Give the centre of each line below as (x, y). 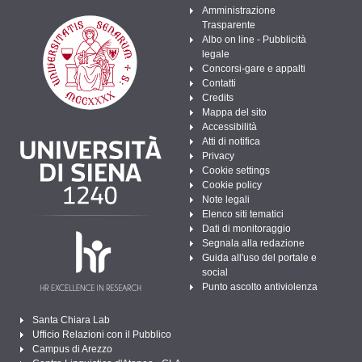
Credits (218, 97)
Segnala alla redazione (253, 243)
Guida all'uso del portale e (259, 257)
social (215, 272)
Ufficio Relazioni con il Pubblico (102, 334)
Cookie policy (232, 185)
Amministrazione (239, 10)
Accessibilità (229, 126)
